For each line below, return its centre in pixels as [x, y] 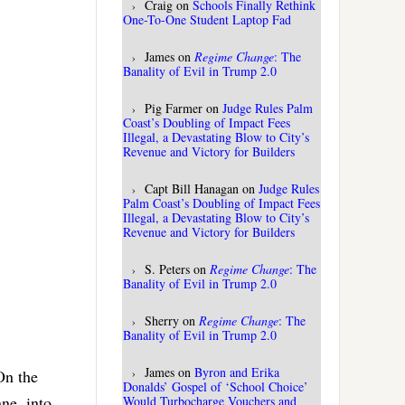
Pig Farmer [174, 108]
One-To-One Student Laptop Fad [207, 20]
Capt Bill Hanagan [192, 189]
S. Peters [167, 269]
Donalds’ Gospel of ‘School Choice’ [216, 387]
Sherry [162, 321]
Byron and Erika [237, 372]
